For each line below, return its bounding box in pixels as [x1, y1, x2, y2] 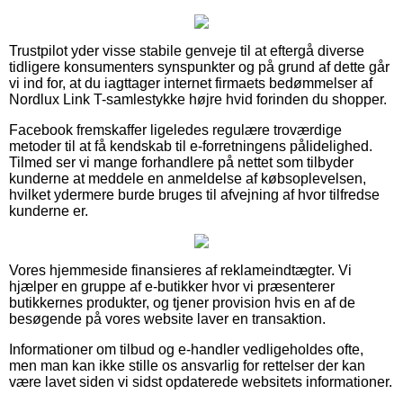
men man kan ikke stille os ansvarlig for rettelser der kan [9, 357, 365, 373]
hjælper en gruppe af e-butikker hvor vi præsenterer [9, 278, 335, 294]
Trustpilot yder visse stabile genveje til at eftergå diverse [9, 42, 364, 58]
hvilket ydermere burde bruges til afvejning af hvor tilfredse [9, 186, 380, 202]
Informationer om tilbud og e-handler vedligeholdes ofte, [9, 341, 363, 357]
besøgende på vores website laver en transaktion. [9, 310, 326, 327]
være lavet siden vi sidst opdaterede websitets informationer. [9, 373, 392, 390]
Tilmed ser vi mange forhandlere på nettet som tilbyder [9, 154, 354, 170]
